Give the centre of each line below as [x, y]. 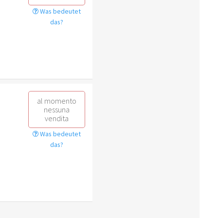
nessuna [56, 109]
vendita [56, 118]
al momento [56, 100]
